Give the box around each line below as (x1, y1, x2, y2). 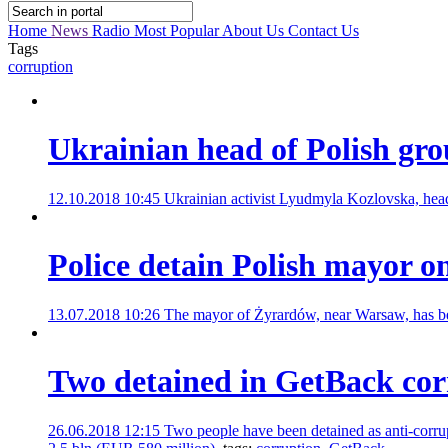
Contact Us (288, 22, 359, 39)
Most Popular (134, 22, 222, 39)
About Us (222, 22, 288, 39)
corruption (8, 58, 73, 75)
